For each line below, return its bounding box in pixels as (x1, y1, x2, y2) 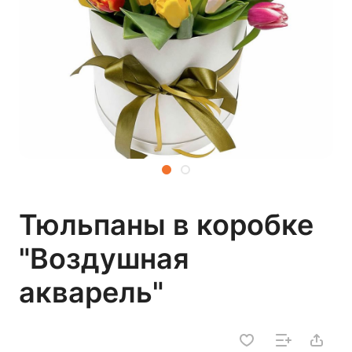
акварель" (19, 275, 163, 310)
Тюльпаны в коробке (19, 207, 313, 242)
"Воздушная (19, 241, 189, 276)
